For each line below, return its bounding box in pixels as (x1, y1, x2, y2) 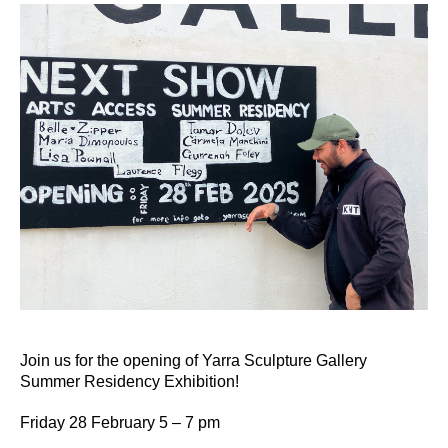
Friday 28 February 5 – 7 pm (20, 413, 220, 431)
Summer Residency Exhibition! (20, 372, 239, 390)
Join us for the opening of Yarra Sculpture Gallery (20, 351, 367, 369)
